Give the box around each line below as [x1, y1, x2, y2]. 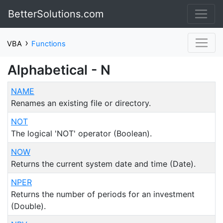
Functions [31, 39, 66, 48]
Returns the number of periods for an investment [11, 189, 195, 199]
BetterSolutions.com [8, 8, 104, 20]
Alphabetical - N [7, 62, 111, 78]
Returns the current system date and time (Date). [11, 159, 196, 169]
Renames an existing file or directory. [11, 98, 151, 108]
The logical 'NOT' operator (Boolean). [11, 128, 152, 138]
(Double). [11, 201, 46, 211]
